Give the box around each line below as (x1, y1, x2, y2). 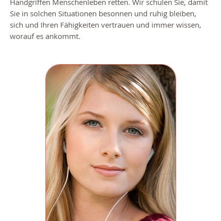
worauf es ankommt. (10, 31, 80, 41)
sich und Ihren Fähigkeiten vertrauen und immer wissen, (10, 20, 201, 30)
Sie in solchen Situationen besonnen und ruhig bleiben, (10, 8, 196, 19)
